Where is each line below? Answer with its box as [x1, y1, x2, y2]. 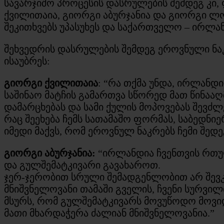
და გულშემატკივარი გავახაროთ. [4, 159, 160, 170]
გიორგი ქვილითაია [4, 77, 98, 88]
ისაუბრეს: [4, 55, 50, 66]
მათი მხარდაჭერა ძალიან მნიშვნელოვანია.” [4, 207, 214, 218]
